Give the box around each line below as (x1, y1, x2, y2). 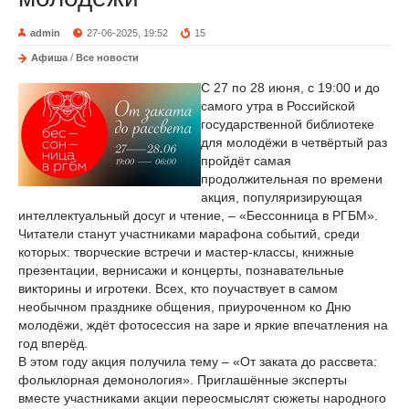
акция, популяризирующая (201, 190, 362, 204)
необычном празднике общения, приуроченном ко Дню (18, 299, 351, 314)
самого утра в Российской (201, 99, 355, 113)
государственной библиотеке (201, 117, 374, 131)
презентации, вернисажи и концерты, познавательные (18, 263, 344, 278)
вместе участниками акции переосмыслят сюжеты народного (18, 391, 386, 405)
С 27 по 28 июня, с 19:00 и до (201, 80, 380, 95)
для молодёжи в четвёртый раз (201, 135, 387, 150)
